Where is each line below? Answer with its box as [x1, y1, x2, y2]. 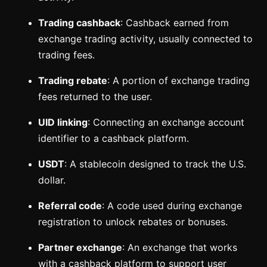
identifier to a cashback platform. [38, 133, 189, 145]
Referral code [38, 200, 102, 212]
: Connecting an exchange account [88, 117, 244, 129]
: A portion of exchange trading [107, 75, 250, 87]
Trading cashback [38, 17, 120, 29]
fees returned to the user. [38, 91, 152, 103]
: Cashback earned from [120, 17, 229, 29]
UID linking [38, 117, 88, 129]
